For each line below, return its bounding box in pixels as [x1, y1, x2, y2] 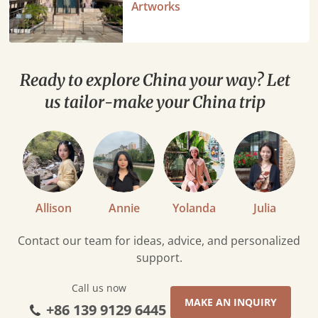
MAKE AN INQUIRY [184, 295, 277, 309]
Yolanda [172, 199, 216, 216]
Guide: [9, 13, 43, 30]
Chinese [9, 48, 51, 64]
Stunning [9, 31, 57, 47]
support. [136, 249, 182, 265]
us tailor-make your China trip [44, 92, 265, 113]
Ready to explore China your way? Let [19, 70, 290, 91]
